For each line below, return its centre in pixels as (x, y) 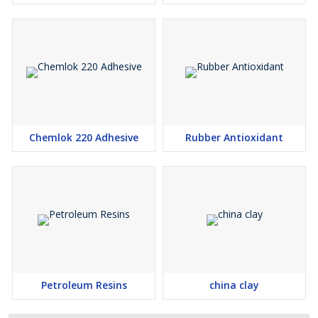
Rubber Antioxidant (234, 138)
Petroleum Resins (84, 285)
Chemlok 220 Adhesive (84, 138)
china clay (234, 285)
